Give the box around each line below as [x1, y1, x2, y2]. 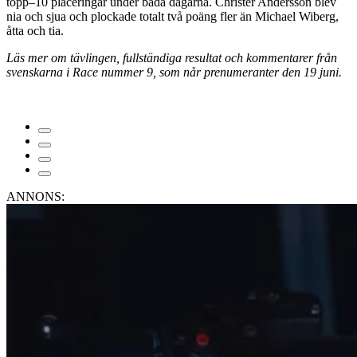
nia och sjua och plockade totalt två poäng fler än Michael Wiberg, [6, 9, 339, 23]
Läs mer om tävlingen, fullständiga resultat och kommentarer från [6, 50, 337, 65]
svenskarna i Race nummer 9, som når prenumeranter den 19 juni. [6, 65, 342, 79]
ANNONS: [6, 189, 65, 203]
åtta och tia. [6, 23, 64, 37]
